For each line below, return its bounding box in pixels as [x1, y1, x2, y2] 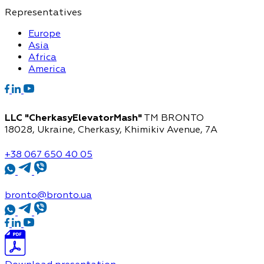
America [28, 63, 66, 75]
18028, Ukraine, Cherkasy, [5, 124, 124, 136]
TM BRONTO [142, 112, 204, 124]
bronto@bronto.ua [5, 189, 92, 201]
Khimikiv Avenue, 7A [124, 124, 217, 136]
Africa [28, 51, 57, 63]
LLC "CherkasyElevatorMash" [5, 112, 142, 124]
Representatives [5, 6, 82, 18]
